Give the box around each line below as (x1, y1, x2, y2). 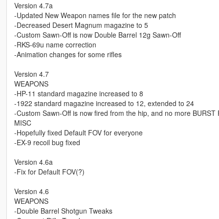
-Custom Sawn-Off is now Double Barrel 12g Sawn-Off (14, 30, 181, 40)
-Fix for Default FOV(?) (14, 167, 85, 177)
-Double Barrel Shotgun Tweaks (14, 206, 112, 216)
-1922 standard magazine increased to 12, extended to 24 (14, 98, 194, 109)
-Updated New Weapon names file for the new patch (14, 10, 176, 21)
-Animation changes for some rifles (14, 49, 122, 60)
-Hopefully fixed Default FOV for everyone (14, 128, 143, 138)
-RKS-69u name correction (14, 40, 96, 50)
